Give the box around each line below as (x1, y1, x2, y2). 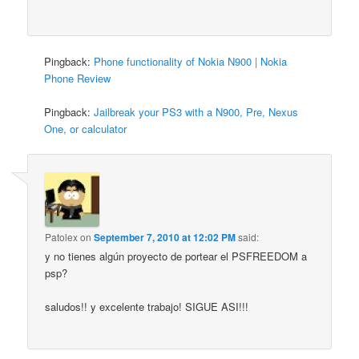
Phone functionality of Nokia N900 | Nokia (94, 54, 288, 70)
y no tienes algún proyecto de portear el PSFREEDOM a (45, 248, 308, 264)
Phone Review (44, 71, 111, 87)
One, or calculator (44, 121, 127, 137)
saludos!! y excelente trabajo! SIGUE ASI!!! (45, 298, 249, 314)
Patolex (45, 229, 79, 244)
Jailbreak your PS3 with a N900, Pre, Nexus (94, 104, 299, 120)
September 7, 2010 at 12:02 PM (94, 229, 236, 244)
